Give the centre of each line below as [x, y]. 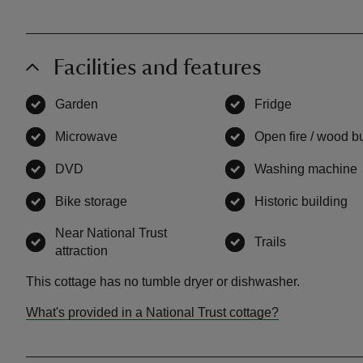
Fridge [273, 104]
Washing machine [305, 169]
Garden [77, 104]
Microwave [86, 136]
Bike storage [91, 201]
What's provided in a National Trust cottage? [152, 312]
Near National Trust [111, 233]
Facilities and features [158, 67]
